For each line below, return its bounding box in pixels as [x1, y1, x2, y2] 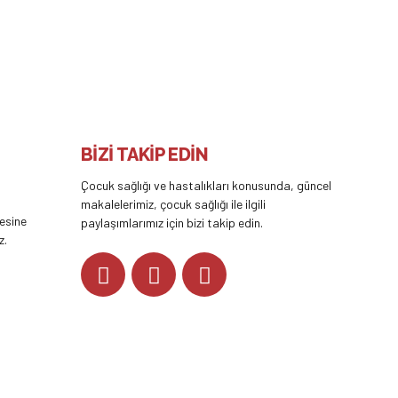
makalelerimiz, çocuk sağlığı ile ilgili [81, 196, 266, 212]
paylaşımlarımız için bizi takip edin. [81, 215, 263, 231]
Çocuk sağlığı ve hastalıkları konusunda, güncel [81, 178, 331, 194]
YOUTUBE [233, 267, 284, 283]
